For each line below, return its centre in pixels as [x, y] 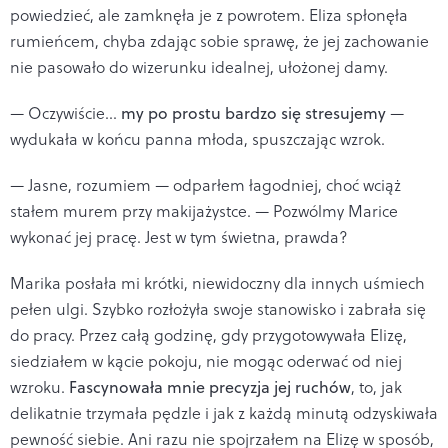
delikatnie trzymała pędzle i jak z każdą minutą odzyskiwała [224, 412]
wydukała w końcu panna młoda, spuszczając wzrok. [197, 138]
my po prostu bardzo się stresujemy [253, 112]
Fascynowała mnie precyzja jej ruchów [210, 386]
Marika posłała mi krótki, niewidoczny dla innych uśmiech [217, 282]
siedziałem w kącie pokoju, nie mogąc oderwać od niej [206, 360]
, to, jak [376, 386]
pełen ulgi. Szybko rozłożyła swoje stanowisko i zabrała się [218, 308]
